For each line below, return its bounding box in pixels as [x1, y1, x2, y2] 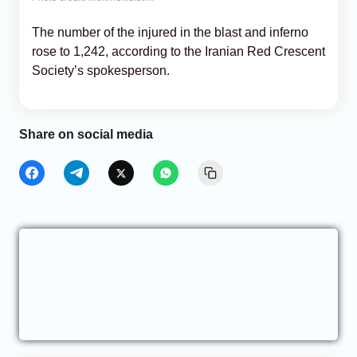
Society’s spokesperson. [32, 64, 170, 78]
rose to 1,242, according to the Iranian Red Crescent [32, 45, 325, 59]
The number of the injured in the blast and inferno [32, 25, 308, 40]
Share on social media [19, 127, 153, 142]
